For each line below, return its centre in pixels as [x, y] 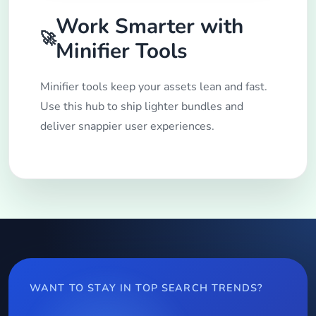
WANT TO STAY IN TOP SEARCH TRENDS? [146, 288]
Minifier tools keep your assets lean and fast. [154, 87]
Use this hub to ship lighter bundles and [142, 107]
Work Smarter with [150, 26]
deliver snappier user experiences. [127, 127]
